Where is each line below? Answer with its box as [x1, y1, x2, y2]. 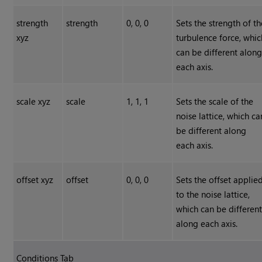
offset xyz [16, 174, 54, 186]
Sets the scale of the [176, 95, 254, 108]
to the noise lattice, [176, 188, 250, 201]
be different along [176, 125, 247, 137]
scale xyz [16, 95, 51, 108]
